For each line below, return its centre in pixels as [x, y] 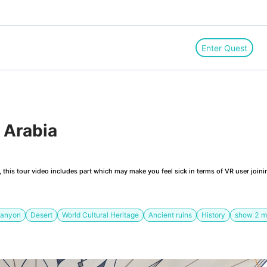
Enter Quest [224, 48]
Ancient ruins [170, 215]
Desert [41, 215]
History [213, 215]
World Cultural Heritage [100, 215]
